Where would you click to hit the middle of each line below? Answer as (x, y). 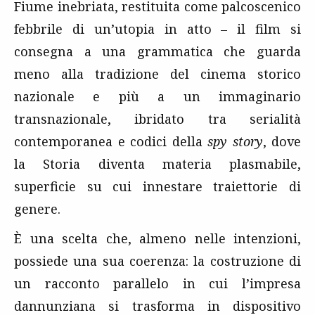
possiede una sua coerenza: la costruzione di (157, 261)
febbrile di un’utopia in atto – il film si (157, 29)
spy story (232, 142)
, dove (282, 142)
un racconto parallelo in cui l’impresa (157, 284)
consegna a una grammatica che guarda (157, 52)
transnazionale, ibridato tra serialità (157, 119)
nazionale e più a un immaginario (157, 97)
